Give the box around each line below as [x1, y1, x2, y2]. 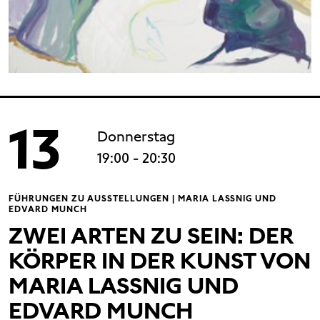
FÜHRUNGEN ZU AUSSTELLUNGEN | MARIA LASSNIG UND [9, 193, 277, 205]
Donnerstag [97, 127, 176, 146]
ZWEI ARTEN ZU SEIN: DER [9, 221, 294, 251]
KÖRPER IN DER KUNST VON [9, 246, 311, 276]
